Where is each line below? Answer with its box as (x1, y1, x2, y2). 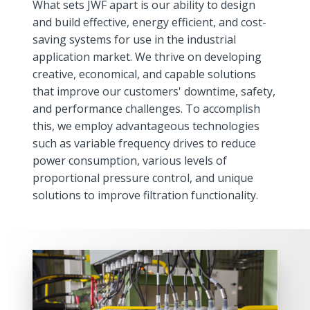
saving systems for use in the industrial (33, 32, 237, 48)
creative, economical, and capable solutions (33, 66, 257, 82)
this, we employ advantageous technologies (33, 118, 260, 134)
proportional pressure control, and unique (33, 170, 254, 186)
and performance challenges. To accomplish (33, 101, 261, 117)
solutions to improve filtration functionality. (33, 188, 259, 203)
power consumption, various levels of (33, 153, 228, 169)
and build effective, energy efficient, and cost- (33, 15, 267, 30)
